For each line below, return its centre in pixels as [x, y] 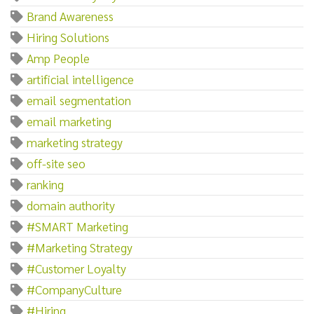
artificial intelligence [80, 78]
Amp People [58, 57]
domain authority [71, 205]
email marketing [69, 121]
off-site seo [56, 163]
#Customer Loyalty [76, 268]
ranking [45, 184]
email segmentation [79, 100]
